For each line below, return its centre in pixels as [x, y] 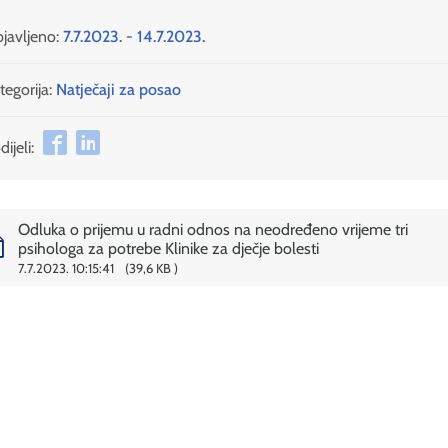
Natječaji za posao [118, 90]
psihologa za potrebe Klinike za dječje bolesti [168, 248]
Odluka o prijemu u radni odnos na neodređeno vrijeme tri [212, 229]
